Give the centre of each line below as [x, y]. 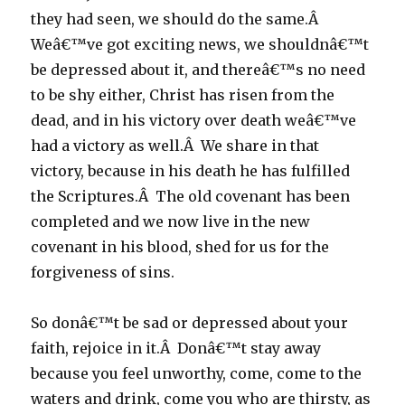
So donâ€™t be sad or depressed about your [190, 323]
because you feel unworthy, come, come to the [197, 373]
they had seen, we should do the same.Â [177, 19]
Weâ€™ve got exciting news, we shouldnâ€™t [200, 44]
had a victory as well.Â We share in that [175, 146]
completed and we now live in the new [171, 221]
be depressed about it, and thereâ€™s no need [198, 70]
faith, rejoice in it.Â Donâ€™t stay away [176, 348]
